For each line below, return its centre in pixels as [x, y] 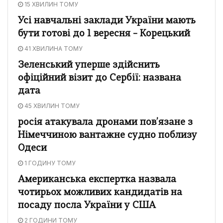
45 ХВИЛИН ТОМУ [51, 106]
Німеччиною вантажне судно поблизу [108, 135]
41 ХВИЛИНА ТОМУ [53, 48]
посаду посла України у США [87, 206]
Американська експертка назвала [97, 180]
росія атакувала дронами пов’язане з [105, 122]
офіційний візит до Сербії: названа [100, 78]
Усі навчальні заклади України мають [107, 21]
